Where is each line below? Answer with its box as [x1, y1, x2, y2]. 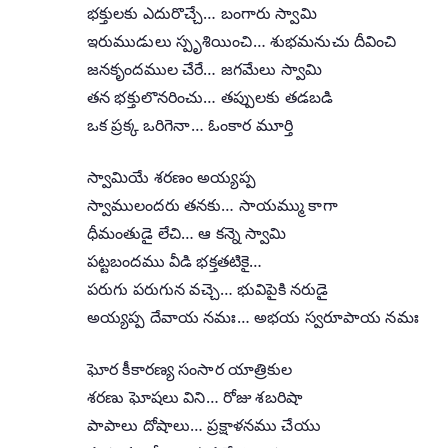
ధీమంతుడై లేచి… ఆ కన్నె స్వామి [87, 221, 287, 244]
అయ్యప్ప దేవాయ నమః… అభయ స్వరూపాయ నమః [87, 305, 419, 328]
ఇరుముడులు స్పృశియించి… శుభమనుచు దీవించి [87, 29, 397, 52]
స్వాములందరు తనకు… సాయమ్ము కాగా [87, 193, 338, 216]
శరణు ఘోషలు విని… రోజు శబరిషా [87, 385, 304, 408]
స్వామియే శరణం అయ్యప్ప [87, 165, 256, 188]
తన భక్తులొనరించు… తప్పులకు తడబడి [87, 85, 334, 108]
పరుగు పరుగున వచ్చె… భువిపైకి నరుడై [87, 277, 329, 300]
